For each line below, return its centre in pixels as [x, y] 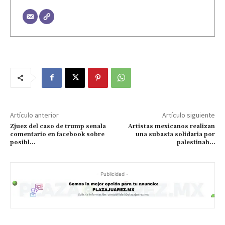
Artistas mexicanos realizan [171, 126]
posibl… [23, 142]
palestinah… [196, 142]
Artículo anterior [34, 115]
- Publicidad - [113, 174]
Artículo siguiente [188, 115]
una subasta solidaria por [175, 134]
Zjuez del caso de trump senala [58, 126]
